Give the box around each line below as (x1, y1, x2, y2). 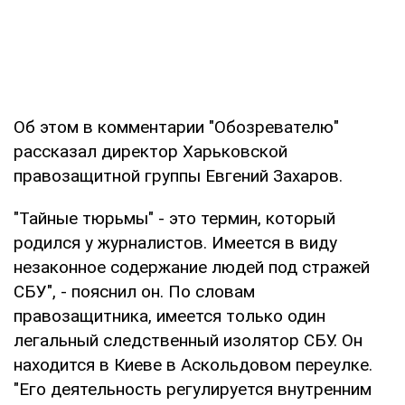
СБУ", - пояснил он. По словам (14, 280, 255, 302)
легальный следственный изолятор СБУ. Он (14, 329, 363, 351)
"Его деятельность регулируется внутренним (14, 378, 372, 400)
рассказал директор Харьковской (14, 140, 287, 162)
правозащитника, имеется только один (14, 305, 325, 326)
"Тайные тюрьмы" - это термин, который (14, 207, 335, 229)
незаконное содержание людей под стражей (14, 256, 370, 278)
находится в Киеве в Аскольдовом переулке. (14, 353, 372, 375)
